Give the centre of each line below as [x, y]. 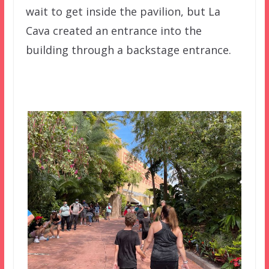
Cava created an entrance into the [113, 31]
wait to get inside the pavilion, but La [123, 12]
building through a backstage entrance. [128, 50]
